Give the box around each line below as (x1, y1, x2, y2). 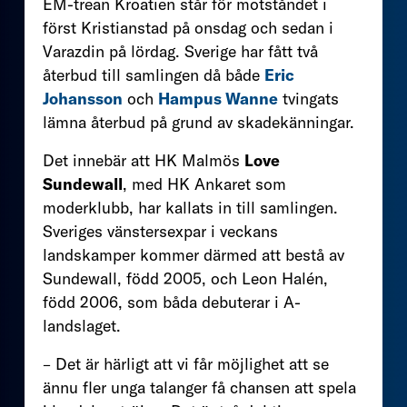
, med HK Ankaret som (123, 173, 286, 194)
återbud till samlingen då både (43, 64, 264, 85)
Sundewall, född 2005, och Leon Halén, (43, 267, 328, 289)
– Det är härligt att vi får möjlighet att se (43, 352, 329, 374)
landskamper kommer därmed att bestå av (43, 243, 344, 265)
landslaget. (43, 314, 121, 336)
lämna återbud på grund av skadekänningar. (43, 111, 354, 133)
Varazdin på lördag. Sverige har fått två (43, 40, 318, 62)
